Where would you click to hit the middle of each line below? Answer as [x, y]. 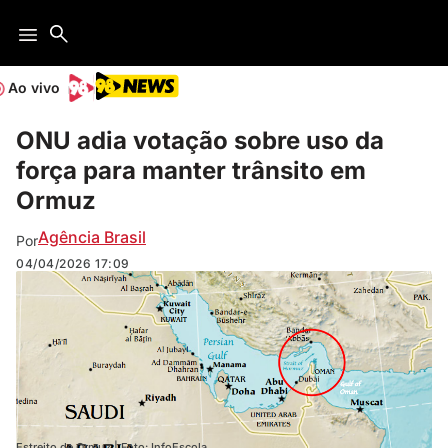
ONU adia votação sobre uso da [200, 140]
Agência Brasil [92, 236]
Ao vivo [34, 87]
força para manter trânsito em [191, 170]
